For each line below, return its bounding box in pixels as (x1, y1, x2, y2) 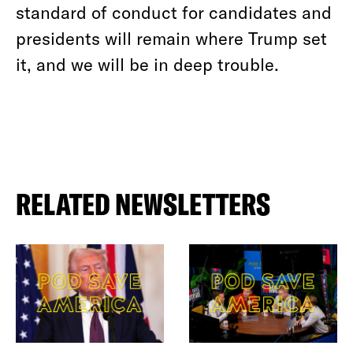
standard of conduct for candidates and (16, 2, 332, 22)
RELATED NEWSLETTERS (16, 185, 270, 223)
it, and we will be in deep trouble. (16, 54, 279, 74)
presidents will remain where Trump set (16, 28, 327, 48)
